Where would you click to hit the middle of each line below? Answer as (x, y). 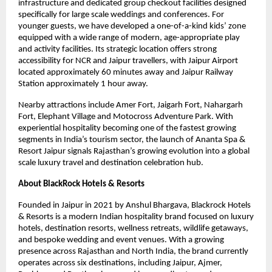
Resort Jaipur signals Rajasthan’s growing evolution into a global (134, 151)
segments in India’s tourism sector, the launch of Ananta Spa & (132, 140)
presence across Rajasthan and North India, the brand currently (133, 251)
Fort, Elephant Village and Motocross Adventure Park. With (126, 117)
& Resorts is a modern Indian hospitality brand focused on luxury (136, 217)
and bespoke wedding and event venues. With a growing (121, 240)
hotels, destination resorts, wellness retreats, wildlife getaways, (133, 228)
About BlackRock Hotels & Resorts (81, 184)
